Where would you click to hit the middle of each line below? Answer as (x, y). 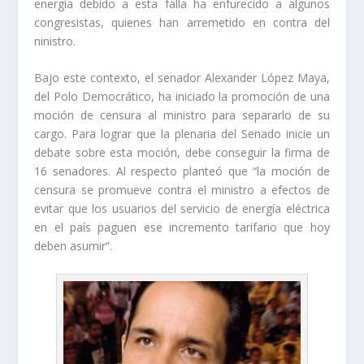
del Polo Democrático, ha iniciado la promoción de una (182, 97)
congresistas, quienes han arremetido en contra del (182, 22)
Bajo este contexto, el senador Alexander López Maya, (182, 78)
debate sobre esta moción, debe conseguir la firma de (182, 153)
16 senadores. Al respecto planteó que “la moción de (182, 171)
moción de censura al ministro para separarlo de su (182, 115)
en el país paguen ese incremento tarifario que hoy (182, 227)
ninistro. (55, 41)
